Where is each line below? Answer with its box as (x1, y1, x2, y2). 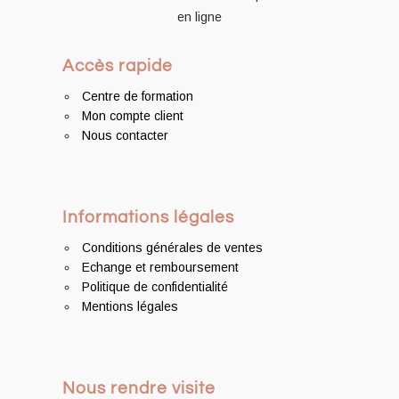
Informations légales (61, 208, 234, 226)
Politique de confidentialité (81, 279, 228, 294)
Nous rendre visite (61, 379, 216, 397)
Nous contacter (81, 127, 168, 142)
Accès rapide (61, 56, 173, 75)
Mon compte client (81, 108, 183, 123)
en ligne (176, 9, 222, 24)
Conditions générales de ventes (81, 240, 263, 255)
